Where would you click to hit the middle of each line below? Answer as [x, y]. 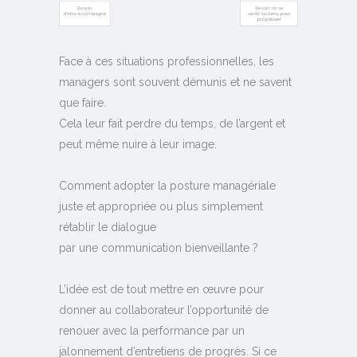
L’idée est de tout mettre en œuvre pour [161, 289]
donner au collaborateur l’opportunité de [164, 310]
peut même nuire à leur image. [138, 144]
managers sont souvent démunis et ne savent [175, 82]
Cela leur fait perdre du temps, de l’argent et [172, 123]
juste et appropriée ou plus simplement [161, 206]
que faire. [82, 102]
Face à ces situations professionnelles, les [167, 61]
